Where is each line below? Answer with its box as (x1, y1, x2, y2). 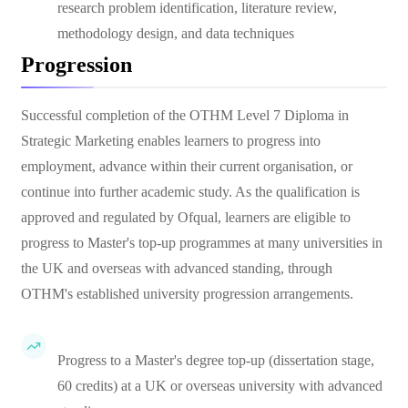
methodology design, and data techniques (57, 25, 294, 41)
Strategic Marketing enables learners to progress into (21, 133, 321, 148)
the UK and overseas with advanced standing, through (21, 260, 332, 276)
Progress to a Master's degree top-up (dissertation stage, (57, 352, 374, 368)
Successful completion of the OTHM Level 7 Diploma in (21, 107, 349, 123)
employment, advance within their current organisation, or (21, 158, 352, 174)
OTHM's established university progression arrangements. (21, 286, 353, 301)
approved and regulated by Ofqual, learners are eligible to (21, 209, 351, 225)
